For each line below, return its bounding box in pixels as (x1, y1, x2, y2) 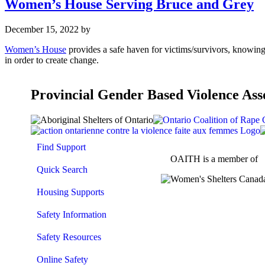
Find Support (37, 141, 86, 152)
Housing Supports (37, 186, 104, 197)
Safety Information (37, 209, 106, 219)
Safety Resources (37, 231, 101, 242)
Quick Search (37, 164, 88, 174)
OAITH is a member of (170, 153, 258, 164)
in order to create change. (5, 54, 99, 65)
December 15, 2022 (5, 24, 79, 34)
